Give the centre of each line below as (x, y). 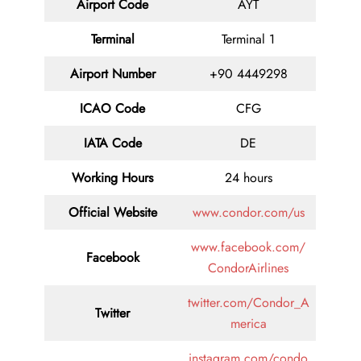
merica (248, 324)
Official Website (112, 213)
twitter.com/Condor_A (248, 303)
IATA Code (112, 143)
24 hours (248, 178)
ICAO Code (112, 109)
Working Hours (112, 178)
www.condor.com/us (248, 213)
